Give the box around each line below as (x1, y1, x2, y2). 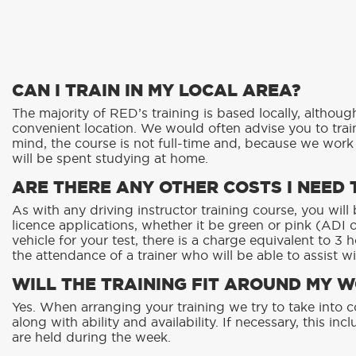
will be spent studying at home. (12, 153, 208, 166)
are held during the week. (12, 331, 171, 345)
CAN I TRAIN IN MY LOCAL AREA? (12, 83, 300, 100)
